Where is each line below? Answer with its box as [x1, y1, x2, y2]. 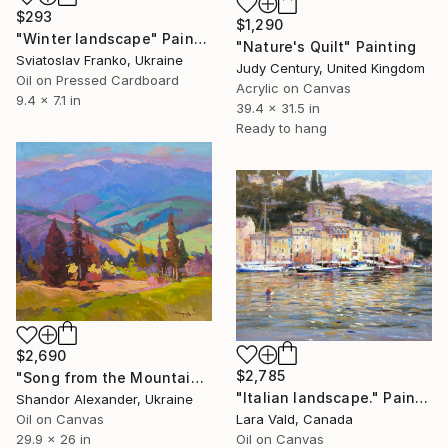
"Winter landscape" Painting [193, 29, 207, 47]
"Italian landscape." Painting [415, 389, 429, 407]
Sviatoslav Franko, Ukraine [16, 51, 183, 68]
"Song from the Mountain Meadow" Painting [190, 369, 204, 387]
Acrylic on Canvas [236, 80, 351, 97]
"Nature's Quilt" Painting [236, 38, 416, 56]
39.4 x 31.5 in [236, 100, 320, 117]
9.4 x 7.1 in [16, 91, 81, 108]
